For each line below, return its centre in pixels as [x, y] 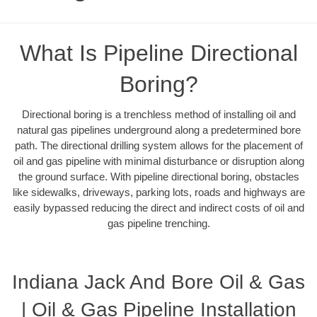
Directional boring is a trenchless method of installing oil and [158, 114]
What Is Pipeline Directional [158, 53]
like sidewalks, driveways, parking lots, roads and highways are [158, 192]
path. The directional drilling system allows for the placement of [158, 145]
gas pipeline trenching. [158, 223]
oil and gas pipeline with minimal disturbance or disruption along [158, 161]
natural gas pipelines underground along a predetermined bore [158, 129]
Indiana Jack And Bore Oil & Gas [158, 282]
